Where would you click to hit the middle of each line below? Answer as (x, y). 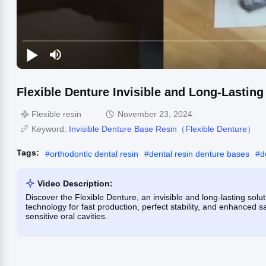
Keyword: (50, 129)
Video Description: (75, 183)
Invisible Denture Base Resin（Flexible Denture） (162, 129)
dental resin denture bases (199, 153)
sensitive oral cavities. (66, 216)
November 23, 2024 (155, 114)
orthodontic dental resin (94, 153)
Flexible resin (56, 114)
